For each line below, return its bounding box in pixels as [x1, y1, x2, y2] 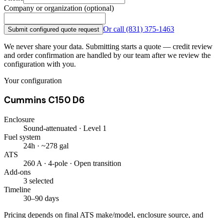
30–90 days [23, 194, 59, 202]
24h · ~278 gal [23, 142, 69, 150]
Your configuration [4, 76, 62, 85]
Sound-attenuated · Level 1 [23, 124, 107, 132]
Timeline [4, 185, 31, 194]
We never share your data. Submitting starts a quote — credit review [4, 42, 213, 51]
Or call [103, 24, 126, 33]
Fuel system [4, 133, 40, 141]
